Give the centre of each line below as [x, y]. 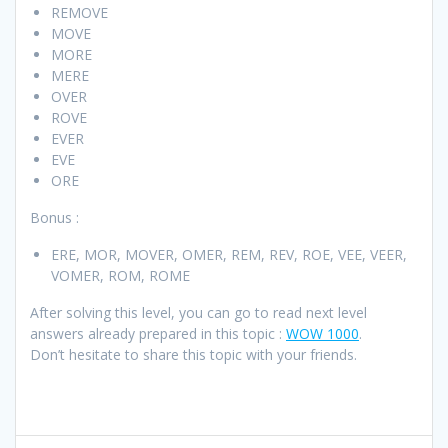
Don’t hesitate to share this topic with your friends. [193, 355]
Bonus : [54, 218]
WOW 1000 [322, 334]
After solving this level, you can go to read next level [198, 313]
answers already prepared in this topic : [158, 334]
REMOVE [79, 13]
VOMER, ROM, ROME [120, 276]
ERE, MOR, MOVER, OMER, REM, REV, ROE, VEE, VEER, [229, 255]
